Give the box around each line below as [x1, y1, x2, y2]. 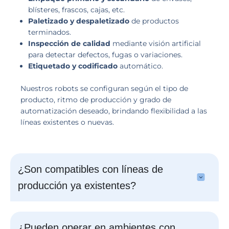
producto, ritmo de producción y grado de [20, 95, 171, 104]
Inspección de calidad [28, 38, 110, 48]
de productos [129, 16, 179, 26]
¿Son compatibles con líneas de [18, 163, 163, 175]
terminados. [28, 27, 71, 37]
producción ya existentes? [18, 179, 136, 191]
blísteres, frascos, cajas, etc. [28, 5, 125, 14]
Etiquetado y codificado [28, 61, 118, 71]
